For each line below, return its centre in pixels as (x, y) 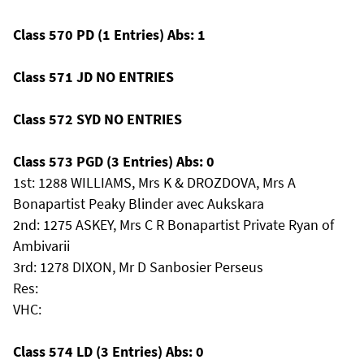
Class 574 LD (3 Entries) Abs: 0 (108, 351)
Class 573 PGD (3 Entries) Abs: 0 (114, 161)
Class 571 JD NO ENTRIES (93, 77)
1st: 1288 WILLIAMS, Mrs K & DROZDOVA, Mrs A (154, 182)
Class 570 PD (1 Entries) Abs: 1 (109, 35)
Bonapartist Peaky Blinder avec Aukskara (139, 204)
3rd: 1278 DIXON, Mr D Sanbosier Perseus (138, 267)
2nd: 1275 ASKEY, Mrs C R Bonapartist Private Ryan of (173, 225)
